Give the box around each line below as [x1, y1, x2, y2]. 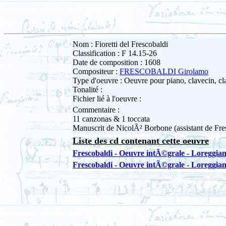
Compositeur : [73, 67, 120, 76]
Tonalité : [73, 85, 102, 94]
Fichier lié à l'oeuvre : [73, 94, 141, 103]
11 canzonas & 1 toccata [73, 115, 150, 124]
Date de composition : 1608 [73, 58, 160, 67]
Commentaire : [73, 105, 120, 115]
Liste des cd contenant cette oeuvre [73, 136, 209, 146]
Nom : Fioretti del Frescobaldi [73, 40, 168, 49]
